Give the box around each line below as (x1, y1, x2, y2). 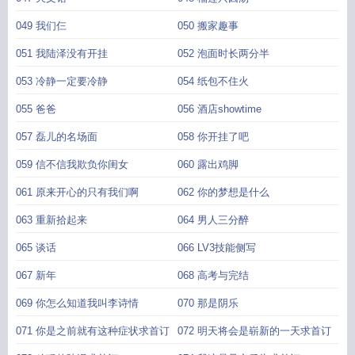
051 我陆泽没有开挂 (16, 48, 108, 59)
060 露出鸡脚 (177, 158, 239, 170)
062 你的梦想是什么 (177, 186, 269, 198)
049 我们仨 (16, 20, 67, 32)
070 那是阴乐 (177, 297, 239, 309)
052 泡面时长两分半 (177, 48, 269, 59)
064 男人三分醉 (177, 214, 249, 226)
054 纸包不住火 (177, 75, 249, 87)
